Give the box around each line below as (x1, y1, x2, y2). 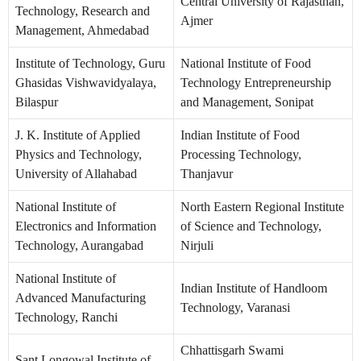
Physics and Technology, (15, 147, 142, 162)
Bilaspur (15, 95, 58, 110)
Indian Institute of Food (180, 128, 300, 143)
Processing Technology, (180, 147, 301, 162)
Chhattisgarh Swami (180, 343, 284, 358)
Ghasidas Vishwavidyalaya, (15, 76, 156, 90)
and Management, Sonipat (180, 95, 313, 110)
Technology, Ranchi (15, 310, 118, 325)
